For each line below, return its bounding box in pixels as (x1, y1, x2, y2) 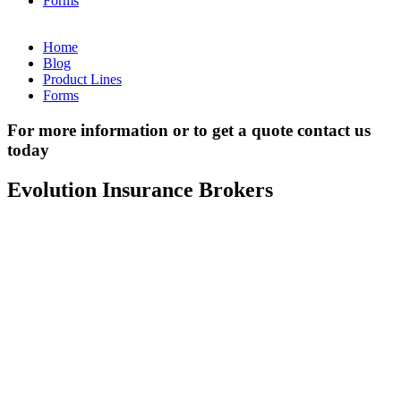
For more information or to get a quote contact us (7, 120, 371, 140)
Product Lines (43, 72, 122, 87)
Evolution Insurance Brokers (7, 177, 273, 201)
